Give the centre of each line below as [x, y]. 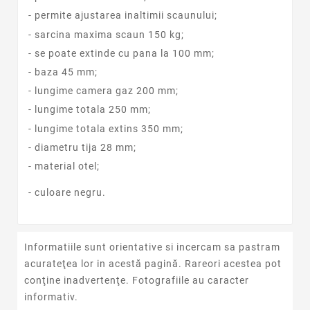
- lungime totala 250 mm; [90, 110]
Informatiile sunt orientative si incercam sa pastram [152, 247]
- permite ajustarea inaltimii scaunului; [123, 16]
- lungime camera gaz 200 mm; [103, 91]
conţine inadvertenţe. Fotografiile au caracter [137, 280]
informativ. [51, 297]
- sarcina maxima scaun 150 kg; [106, 34]
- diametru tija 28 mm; [82, 147]
